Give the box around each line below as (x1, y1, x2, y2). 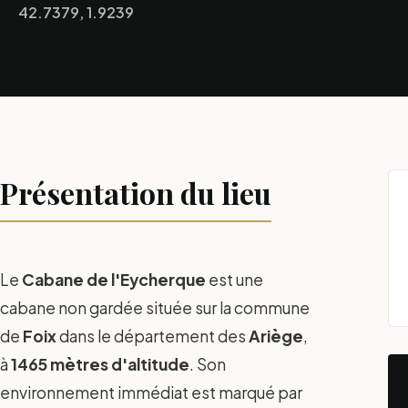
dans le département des (56, 325, 249, 346)
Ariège (249, 325, 303, 346)
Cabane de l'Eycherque (22, 269, 206, 290)
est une (206, 269, 263, 290)
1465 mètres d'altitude (11, 353, 189, 374)
